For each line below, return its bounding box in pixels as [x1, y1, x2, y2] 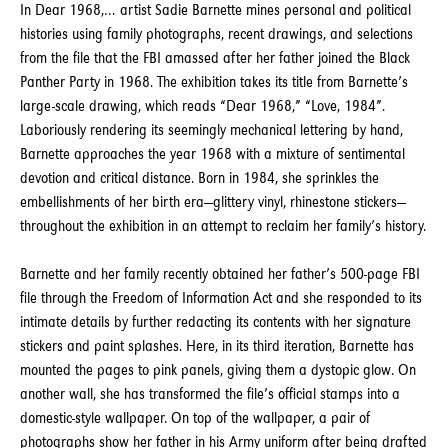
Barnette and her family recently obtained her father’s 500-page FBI [20, 264, 420, 283]
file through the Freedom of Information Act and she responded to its [20, 288, 422, 307]
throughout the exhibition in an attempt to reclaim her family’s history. [20, 216, 426, 235]
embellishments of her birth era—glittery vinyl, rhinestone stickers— [20, 192, 406, 211]
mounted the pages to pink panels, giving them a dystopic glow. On [20, 360, 416, 379]
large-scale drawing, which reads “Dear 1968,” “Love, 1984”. [20, 96, 385, 115]
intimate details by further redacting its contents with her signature [20, 312, 411, 331]
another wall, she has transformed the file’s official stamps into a [20, 384, 400, 403]
